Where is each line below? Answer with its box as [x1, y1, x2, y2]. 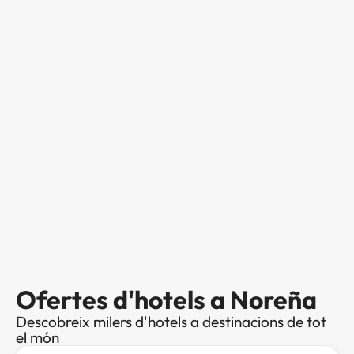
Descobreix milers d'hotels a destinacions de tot [16, 311, 326, 331]
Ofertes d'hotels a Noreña [16, 283, 317, 315]
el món [16, 327, 59, 347]
